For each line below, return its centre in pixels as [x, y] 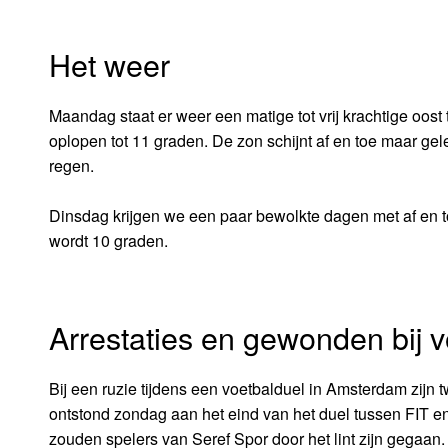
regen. [71, 165]
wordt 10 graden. [108, 240]
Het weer [109, 63]
